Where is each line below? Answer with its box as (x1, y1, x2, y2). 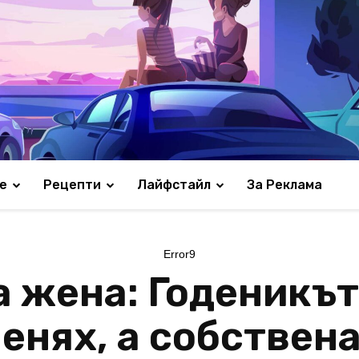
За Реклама (247, 177, 322, 192)
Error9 (163, 248, 196, 260)
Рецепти (43, 177, 101, 192)
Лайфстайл (137, 177, 211, 192)
